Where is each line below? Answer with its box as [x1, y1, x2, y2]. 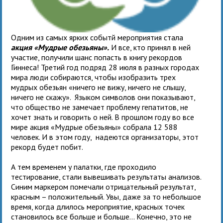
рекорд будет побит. [11, 141, 84, 152]
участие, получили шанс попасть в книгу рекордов [11, 52, 183, 62]
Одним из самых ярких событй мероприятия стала [11, 32, 184, 42]
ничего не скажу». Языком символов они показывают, [11, 92, 196, 102]
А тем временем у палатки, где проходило [11, 161, 157, 172]
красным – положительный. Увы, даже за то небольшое [11, 191, 202, 202]
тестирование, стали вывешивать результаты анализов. [11, 171, 202, 182]
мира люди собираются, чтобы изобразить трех [11, 72, 176, 82]
